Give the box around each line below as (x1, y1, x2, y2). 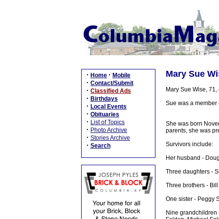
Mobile (112, 72, 131, 79)
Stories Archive (90, 134, 130, 141)
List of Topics (90, 119, 125, 126)
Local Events (90, 103, 127, 110)
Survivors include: (165, 141, 213, 148)
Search (90, 142, 110, 149)
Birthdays (90, 95, 118, 102)
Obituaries (90, 111, 119, 118)
